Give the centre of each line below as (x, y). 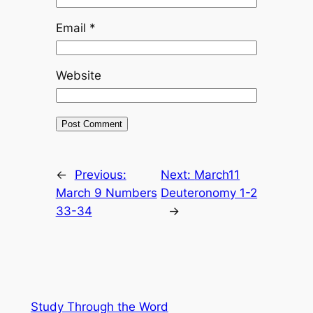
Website (78, 76)
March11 (217, 175)
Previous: (100, 175)
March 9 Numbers (106, 193)
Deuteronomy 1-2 (209, 193)
